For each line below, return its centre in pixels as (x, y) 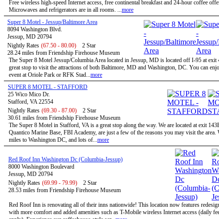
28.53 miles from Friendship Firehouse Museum (65, 190)
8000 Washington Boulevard (41, 167)
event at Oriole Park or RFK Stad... (50, 75)
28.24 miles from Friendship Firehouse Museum (64, 53)
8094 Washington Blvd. (35, 29)
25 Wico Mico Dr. (29, 94)
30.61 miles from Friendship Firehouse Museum (64, 118)
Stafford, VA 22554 (31, 102)
